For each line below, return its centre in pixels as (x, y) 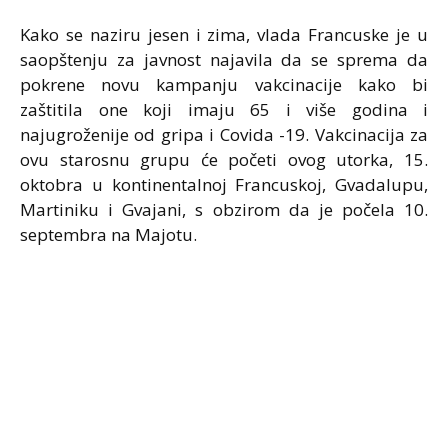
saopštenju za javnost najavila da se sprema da (224, 59)
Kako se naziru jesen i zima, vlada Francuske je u (224, 34)
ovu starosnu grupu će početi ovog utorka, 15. (224, 159)
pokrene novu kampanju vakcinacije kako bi (224, 84)
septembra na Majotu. (108, 234)
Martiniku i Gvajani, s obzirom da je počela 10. (224, 209)
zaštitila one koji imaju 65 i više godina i (224, 109)
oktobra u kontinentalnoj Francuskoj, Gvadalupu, (224, 184)
